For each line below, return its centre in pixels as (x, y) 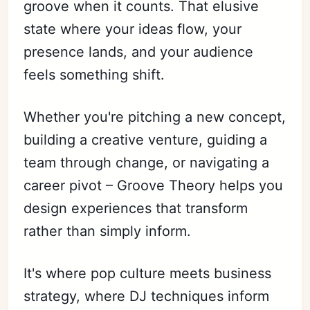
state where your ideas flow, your (133, 29)
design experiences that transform (136, 208)
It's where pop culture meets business (148, 273)
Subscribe (155, 52)
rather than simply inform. (108, 231)
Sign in (155, 79)
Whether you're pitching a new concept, (155, 117)
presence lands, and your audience (139, 52)
